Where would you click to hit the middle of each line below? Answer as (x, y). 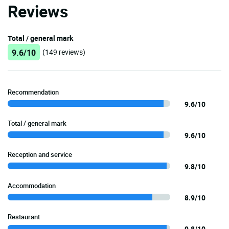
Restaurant (24, 216)
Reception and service (40, 154)
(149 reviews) (64, 52)
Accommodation (32, 185)
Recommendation (33, 92)
